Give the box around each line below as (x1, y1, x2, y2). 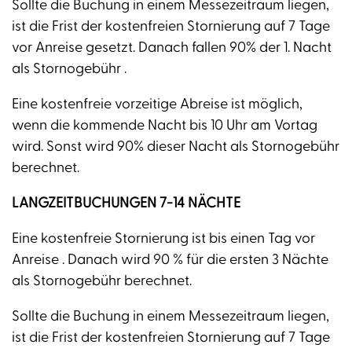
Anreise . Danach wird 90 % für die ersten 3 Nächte (12, 251, 328, 269)
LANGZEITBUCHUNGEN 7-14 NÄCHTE (12, 194, 240, 213)
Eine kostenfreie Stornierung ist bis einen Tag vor (12, 229, 315, 248)
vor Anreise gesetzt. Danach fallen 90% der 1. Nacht (12, 38, 332, 57)
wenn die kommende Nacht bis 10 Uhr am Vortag (12, 116, 317, 135)
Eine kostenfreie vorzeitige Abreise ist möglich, (12, 95, 302, 114)
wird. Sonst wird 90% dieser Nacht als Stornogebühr (12, 137, 339, 156)
